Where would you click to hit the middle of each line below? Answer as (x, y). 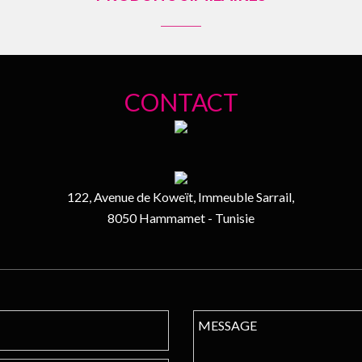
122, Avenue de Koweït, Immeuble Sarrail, (181, 197)
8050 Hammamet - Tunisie (181, 218)
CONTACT (181, 102)
